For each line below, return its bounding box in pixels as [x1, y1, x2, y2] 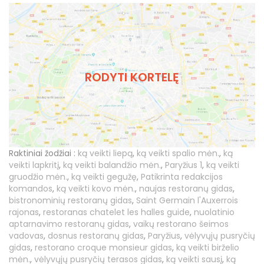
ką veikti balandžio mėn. [63, 159, 161, 171]
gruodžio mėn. [9, 170, 67, 183]
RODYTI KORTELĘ [85, 69, 179, 86]
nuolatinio [194, 206, 235, 218]
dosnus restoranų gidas [48, 229, 144, 242]
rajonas [9, 206, 39, 218]
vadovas [9, 229, 44, 242]
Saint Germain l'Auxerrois [136, 194, 238, 206]
